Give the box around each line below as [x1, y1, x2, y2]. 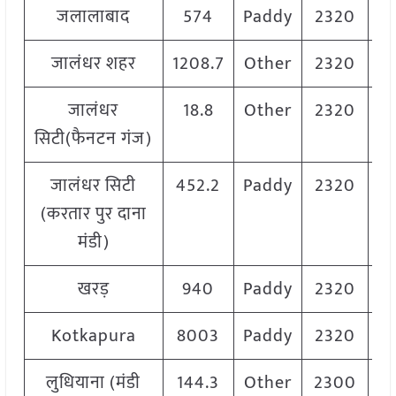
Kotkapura [50, 321, 136, 352]
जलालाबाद [57, 2, 131, 33]
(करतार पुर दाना [40, 199, 147, 230]
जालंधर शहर [50, 49, 136, 80]
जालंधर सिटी [50, 171, 137, 202]
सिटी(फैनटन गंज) [34, 124, 153, 155]
